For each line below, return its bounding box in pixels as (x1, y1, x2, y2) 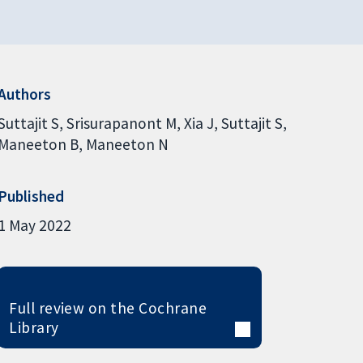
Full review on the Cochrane (9, 297, 207, 318)
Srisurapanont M (66, 113, 177, 133)
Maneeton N (85, 134, 169, 154)
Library (9, 317, 59, 337)
